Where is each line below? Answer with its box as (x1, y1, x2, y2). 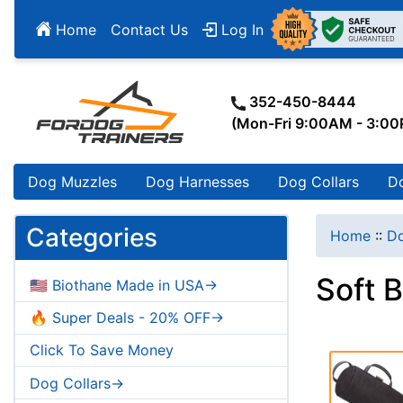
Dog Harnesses (146, 173, 249, 192)
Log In (217, 20, 264, 39)
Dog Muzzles (28, 173, 117, 192)
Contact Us (111, 20, 188, 39)
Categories (26, 222, 157, 254)
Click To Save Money (30, 341, 174, 360)
